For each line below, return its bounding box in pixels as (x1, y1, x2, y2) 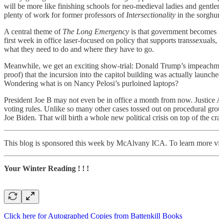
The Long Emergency (63, 27, 129, 36)
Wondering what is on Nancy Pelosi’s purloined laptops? (4, 79, 178, 88)
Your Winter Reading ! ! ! (4, 164, 89, 173)
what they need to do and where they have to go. (4, 44, 154, 53)
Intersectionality (126, 10, 175, 19)
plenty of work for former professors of (4, 10, 126, 19)
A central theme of (4, 27, 63, 36)
